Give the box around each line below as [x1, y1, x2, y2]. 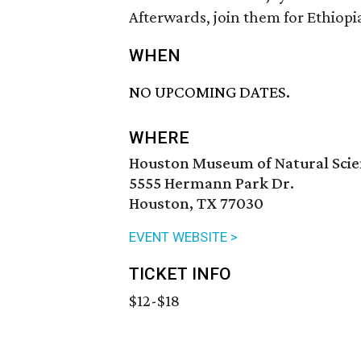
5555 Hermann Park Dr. [129, 173, 294, 193]
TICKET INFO [129, 264, 231, 284]
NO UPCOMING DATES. [129, 82, 290, 102]
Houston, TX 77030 [129, 193, 263, 214]
